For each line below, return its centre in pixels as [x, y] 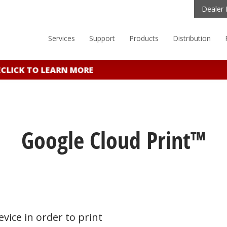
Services [62, 38]
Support [102, 38]
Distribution [192, 38]
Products [144, 38]
